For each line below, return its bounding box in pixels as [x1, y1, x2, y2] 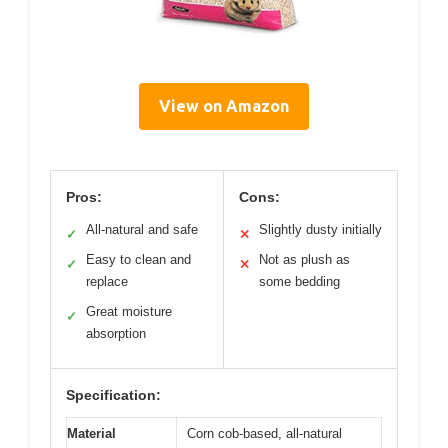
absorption [86, 326, 146, 342]
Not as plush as [259, 252, 350, 268]
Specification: [66, 387, 161, 404]
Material [67, 426, 116, 442]
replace [86, 274, 128, 290]
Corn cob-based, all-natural [187, 426, 342, 442]
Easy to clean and [86, 252, 191, 268]
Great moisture [86, 304, 172, 320]
